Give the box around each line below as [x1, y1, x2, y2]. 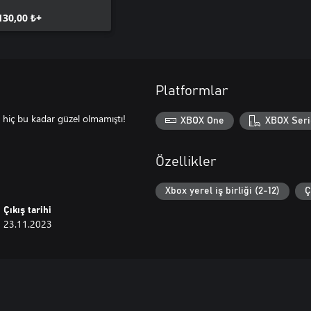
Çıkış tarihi [3, 205, 52, 215]
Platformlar [155, 84, 228, 98]
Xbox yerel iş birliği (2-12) [165, 186, 280, 196]
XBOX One [180, 115, 225, 126]
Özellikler [155, 154, 217, 169]
